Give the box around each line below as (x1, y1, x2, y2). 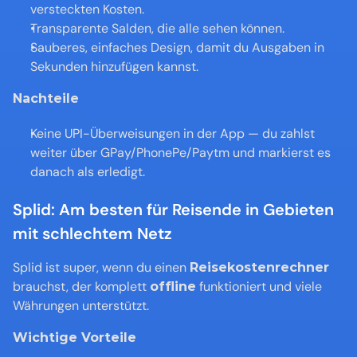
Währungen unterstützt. (13, 297, 149, 314)
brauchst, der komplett (13, 278, 150, 295)
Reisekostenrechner (190, 260, 329, 275)
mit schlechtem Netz (13, 223, 172, 244)
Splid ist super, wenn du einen (13, 259, 190, 276)
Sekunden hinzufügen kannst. (30, 58, 198, 75)
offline (150, 279, 196, 294)
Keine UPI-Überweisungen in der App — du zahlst (30, 125, 315, 142)
